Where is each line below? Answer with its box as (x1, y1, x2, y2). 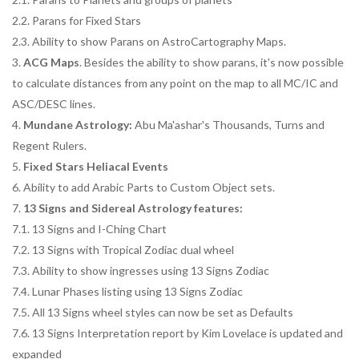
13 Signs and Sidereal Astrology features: (23, 201, 243, 215)
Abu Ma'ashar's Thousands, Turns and (132, 118, 325, 131)
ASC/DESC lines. (12, 97, 95, 111)
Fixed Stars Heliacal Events (23, 159, 168, 173)
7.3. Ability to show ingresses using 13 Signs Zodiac (12, 264, 269, 277)
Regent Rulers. (12, 139, 87, 152)
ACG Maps (23, 55, 79, 69)
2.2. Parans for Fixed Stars (12, 14, 141, 27)
